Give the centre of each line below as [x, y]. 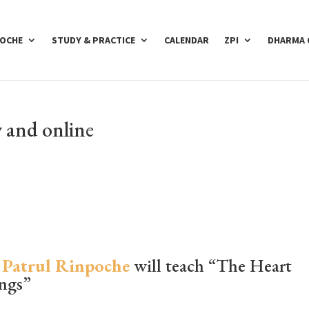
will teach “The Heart [213, 266]
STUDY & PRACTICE [93, 40]
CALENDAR [186, 40]
